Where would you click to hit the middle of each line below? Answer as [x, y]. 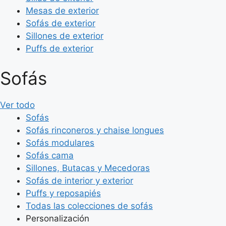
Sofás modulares [60, 143]
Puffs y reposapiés [63, 193]
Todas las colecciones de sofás [89, 206]
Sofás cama [50, 155]
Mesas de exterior [62, 10]
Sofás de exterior [61, 23]
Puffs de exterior [60, 48]
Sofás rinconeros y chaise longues [95, 130]
